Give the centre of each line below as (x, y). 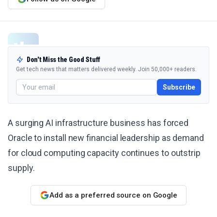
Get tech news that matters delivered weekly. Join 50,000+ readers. (106, 69)
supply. (21, 168)
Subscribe (179, 87)
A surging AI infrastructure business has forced (98, 123)
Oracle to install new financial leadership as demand (106, 138)
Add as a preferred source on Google (113, 195)
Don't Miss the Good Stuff (63, 60)
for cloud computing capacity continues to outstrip (104, 153)
